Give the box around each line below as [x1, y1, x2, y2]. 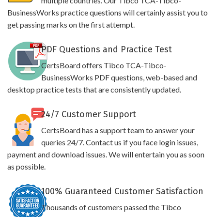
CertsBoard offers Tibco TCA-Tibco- [41, 61, 167, 70]
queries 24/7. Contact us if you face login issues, [41, 138, 198, 147]
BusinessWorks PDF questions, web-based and [41, 73, 197, 82]
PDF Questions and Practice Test [41, 44, 172, 55]
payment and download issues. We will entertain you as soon [7, 150, 204, 159]
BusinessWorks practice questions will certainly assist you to [7, 8, 208, 17]
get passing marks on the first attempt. [7, 20, 135, 29]
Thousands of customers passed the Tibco [41, 202, 181, 212]
